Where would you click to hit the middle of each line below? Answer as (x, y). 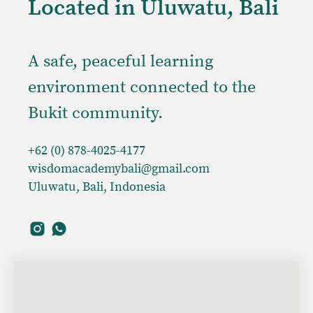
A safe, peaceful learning (121, 62)
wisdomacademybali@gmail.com (119, 169)
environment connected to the (142, 88)
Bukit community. (95, 114)
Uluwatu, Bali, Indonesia (97, 187)
